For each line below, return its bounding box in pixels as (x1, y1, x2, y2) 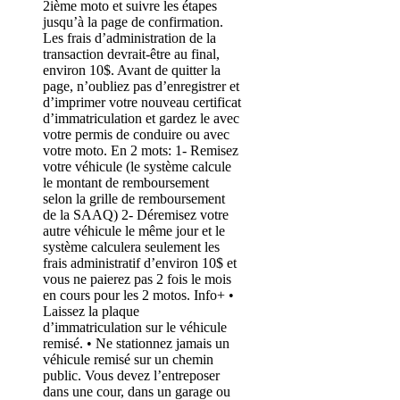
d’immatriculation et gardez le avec (43, 110, 239, 126)
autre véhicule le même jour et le (43, 222, 225, 238)
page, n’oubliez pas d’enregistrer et (43, 78, 239, 94)
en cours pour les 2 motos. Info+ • (43, 287, 234, 303)
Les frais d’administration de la (43, 29, 216, 46)
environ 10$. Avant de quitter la (43, 62, 221, 78)
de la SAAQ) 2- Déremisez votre (43, 206, 229, 222)
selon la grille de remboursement (43, 190, 225, 206)
